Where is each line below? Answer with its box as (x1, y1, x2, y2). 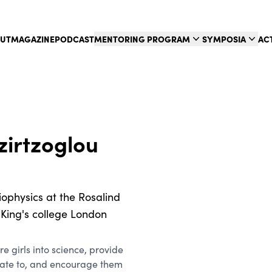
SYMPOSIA (202, 33, 246, 46)
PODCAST (55, 33, 94, 46)
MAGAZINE (11, 33, 55, 46)
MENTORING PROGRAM (94, 33, 190, 46)
